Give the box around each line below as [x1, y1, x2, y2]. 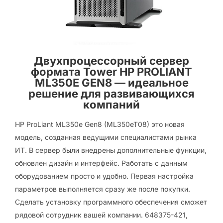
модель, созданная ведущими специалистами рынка [15, 133, 197, 141]
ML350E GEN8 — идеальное [34, 76, 189, 89]
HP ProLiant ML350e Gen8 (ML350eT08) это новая [15, 120, 185, 128]
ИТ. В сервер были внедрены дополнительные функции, [15, 146, 207, 154]
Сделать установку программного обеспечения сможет [15, 198, 207, 206]
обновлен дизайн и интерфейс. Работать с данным [15, 159, 188, 167]
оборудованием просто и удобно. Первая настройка [15, 172, 194, 180]
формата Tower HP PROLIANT [31, 65, 192, 78]
